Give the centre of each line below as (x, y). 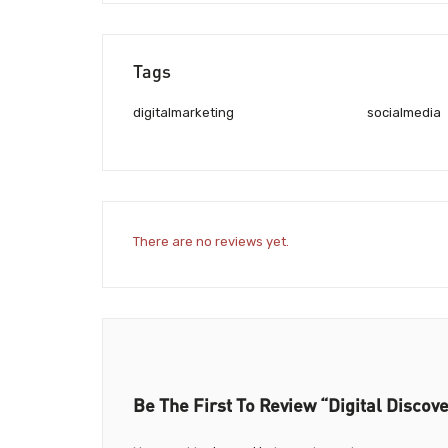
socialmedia (403, 113)
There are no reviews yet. (211, 241)
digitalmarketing (183, 113)
